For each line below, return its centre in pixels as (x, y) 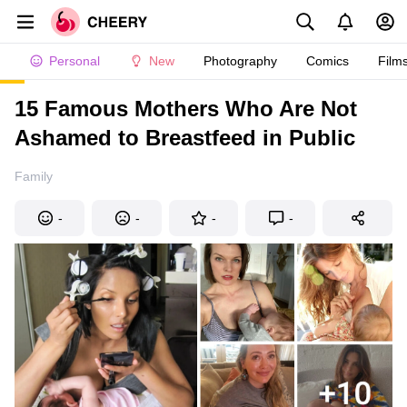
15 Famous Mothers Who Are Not (186, 109)
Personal (74, 61)
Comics (328, 61)
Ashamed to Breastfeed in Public (185, 138)
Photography (240, 61)
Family (34, 176)
